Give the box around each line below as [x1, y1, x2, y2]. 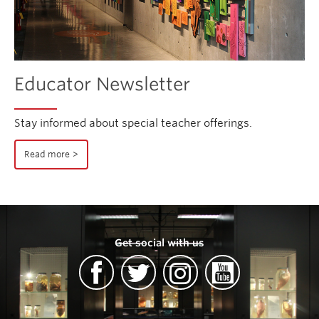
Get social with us [115, 236, 204, 249]
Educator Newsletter [14, 73, 190, 95]
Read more [24, 149, 70, 159]
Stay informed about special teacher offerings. [14, 116, 252, 130]
